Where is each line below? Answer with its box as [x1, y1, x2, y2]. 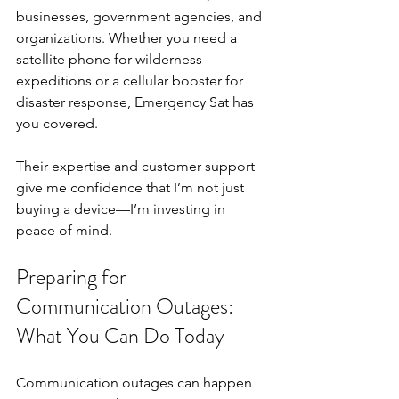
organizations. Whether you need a [16, 29, 240, 47]
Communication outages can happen [16, 374, 256, 392]
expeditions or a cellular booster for [16, 72, 247, 90]
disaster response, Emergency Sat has [16, 94, 257, 111]
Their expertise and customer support [16, 158, 258, 175]
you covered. [16, 115, 98, 133]
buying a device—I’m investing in [16, 200, 229, 218]
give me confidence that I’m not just [16, 179, 248, 197]
